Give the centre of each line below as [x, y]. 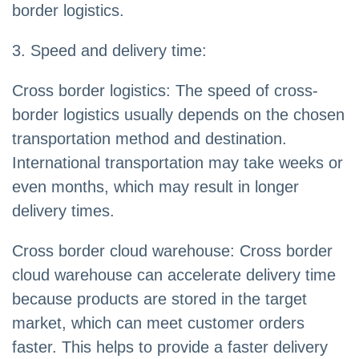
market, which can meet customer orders [158, 323]
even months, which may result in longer [155, 187]
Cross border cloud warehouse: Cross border [172, 251]
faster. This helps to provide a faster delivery [170, 347]
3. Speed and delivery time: [109, 51]
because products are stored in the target [159, 299]
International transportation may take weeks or [177, 163]
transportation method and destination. [149, 139]
